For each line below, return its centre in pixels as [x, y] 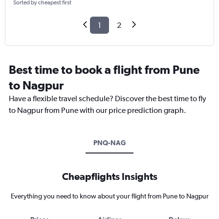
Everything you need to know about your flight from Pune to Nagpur [109, 196]
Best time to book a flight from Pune [104, 70]
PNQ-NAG [109, 143]
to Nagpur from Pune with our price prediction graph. [98, 110]
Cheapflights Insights [109, 176]
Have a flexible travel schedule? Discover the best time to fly [108, 99]
